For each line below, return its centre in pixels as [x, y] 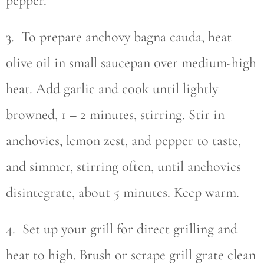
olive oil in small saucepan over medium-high [131, 63]
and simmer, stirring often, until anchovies [123, 166]
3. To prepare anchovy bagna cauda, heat [119, 37]
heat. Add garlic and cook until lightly [112, 89]
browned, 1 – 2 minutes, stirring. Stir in [115, 115]
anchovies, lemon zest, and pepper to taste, [123, 141]
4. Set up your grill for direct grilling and [122, 229]
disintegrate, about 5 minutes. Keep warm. [123, 192]
